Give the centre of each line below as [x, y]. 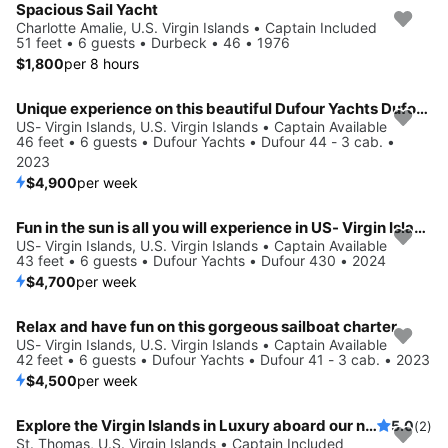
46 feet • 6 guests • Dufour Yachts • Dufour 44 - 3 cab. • [205, 141]
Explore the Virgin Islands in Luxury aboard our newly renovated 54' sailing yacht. [371, 425]
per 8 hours [101, 63]
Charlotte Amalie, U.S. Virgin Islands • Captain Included [196, 27]
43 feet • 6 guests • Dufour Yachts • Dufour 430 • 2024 [201, 260]
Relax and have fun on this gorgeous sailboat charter [206, 326]
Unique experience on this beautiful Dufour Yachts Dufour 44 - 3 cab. [422, 108]
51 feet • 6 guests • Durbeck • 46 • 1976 [153, 42]
